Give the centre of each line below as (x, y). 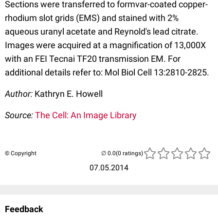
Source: (20, 115)
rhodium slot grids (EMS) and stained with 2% (92, 18)
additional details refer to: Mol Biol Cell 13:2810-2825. (107, 72)
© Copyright (21, 153)
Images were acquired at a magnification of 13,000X (105, 45)
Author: (20, 93)
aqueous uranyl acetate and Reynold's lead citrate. (102, 31)
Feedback (24, 209)
